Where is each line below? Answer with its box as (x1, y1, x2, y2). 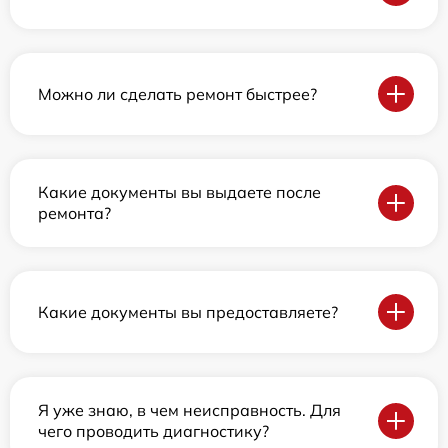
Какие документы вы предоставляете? (38, 301, 338, 322)
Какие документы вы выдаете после (38, 182, 321, 203)
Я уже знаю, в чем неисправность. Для (38, 400, 341, 421)
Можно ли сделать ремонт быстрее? (38, 83, 317, 104)
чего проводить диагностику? (38, 421, 269, 442)
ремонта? (38, 203, 111, 224)
